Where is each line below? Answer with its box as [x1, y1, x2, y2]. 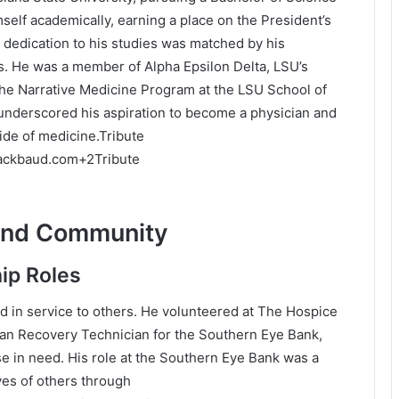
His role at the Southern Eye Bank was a [68, 348, 319, 366]
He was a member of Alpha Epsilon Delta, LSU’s [12, 57, 308, 75]
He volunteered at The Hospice [141, 302, 338, 320]
